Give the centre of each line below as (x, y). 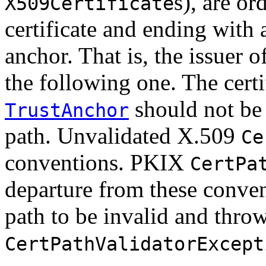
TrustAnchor (67, 110)
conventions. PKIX (97, 162)
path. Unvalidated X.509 (123, 135)
